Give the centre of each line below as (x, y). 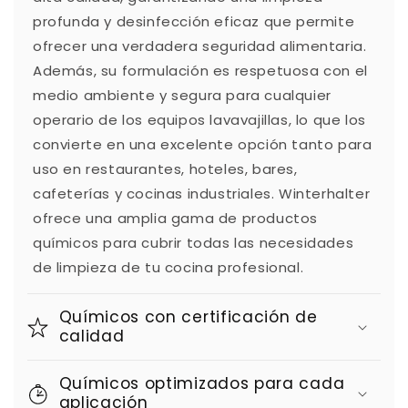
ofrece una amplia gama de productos (176, 219)
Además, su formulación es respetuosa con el (200, 71)
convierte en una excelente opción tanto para (203, 145)
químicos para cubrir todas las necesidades (194, 243)
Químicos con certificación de (188, 317)
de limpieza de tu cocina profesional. (168, 268)
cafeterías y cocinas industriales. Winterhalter (202, 194)
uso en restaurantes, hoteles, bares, (165, 169)
